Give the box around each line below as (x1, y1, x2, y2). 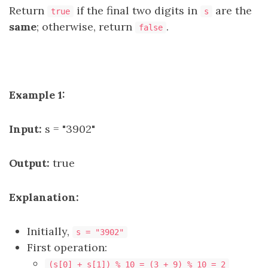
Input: (9, 122, 42, 136)
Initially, (27, 224, 72, 238)
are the (212, 4, 252, 17)
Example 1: (9, 88, 65, 102)
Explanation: (9, 190, 79, 204)
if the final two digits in (74, 4, 200, 17)
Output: (9, 156, 50, 170)
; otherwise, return (36, 20, 135, 33)
